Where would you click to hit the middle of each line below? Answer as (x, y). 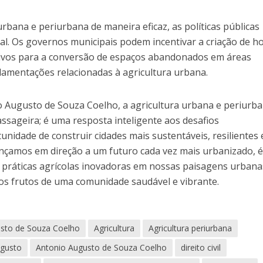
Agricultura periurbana (190, 228)
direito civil (201, 248)
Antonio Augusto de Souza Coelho (102, 248)
